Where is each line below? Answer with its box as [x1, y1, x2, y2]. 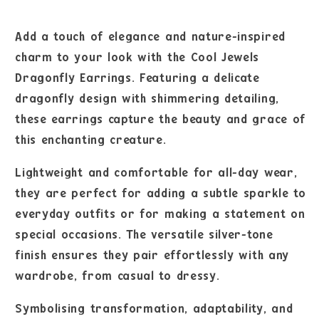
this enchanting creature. [15, 133, 167, 146]
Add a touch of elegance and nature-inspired [15, 30, 286, 43]
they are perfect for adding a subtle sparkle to [15, 187, 306, 199]
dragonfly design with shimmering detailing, [15, 92, 279, 105]
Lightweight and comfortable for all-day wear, [15, 166, 298, 179]
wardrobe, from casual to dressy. [15, 269, 220, 282]
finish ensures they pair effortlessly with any [15, 249, 289, 261]
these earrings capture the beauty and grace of [15, 113, 305, 125]
